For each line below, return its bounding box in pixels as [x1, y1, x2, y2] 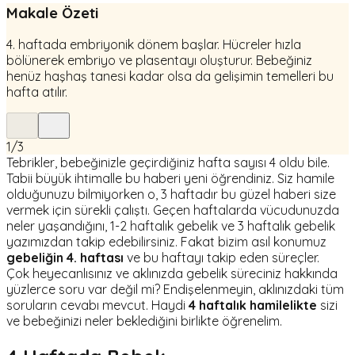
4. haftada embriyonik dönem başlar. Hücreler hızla [6, 36, 301, 53]
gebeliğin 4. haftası [6, 250, 124, 266]
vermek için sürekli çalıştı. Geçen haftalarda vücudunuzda [6, 202, 339, 219]
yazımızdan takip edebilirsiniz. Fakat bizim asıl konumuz [6, 234, 326, 250]
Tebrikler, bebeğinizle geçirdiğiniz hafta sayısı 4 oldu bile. [6, 155, 330, 171]
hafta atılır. [6, 84, 67, 101]
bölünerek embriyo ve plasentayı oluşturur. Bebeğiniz [6, 52, 312, 69]
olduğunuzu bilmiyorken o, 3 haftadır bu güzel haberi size [6, 186, 336, 203]
